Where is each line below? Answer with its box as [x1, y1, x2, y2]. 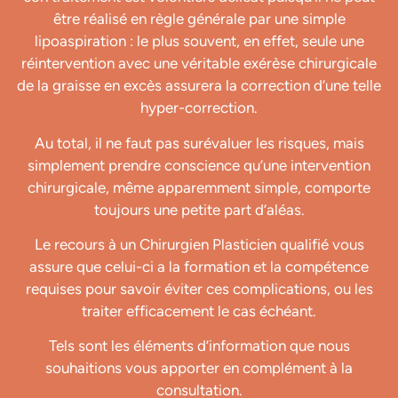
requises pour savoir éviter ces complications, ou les [25, 279, 373, 298]
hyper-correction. [140, 99, 258, 117]
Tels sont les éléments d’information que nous [48, 337, 350, 355]
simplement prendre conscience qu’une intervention [28, 155, 370, 174]
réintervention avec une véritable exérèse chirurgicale [21, 54, 377, 73]
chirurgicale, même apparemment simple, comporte [28, 178, 370, 196]
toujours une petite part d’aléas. [93, 200, 305, 219]
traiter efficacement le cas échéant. [82, 301, 316, 320]
